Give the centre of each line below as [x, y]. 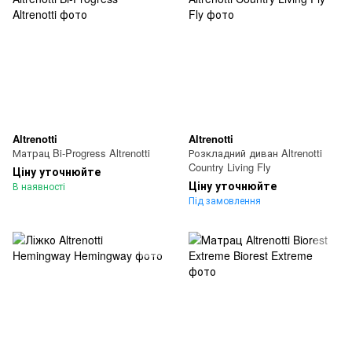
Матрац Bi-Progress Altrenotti [81, 153]
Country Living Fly [230, 167]
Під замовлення [225, 200]
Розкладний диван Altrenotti [255, 153]
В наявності [39, 186]
